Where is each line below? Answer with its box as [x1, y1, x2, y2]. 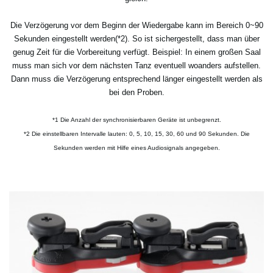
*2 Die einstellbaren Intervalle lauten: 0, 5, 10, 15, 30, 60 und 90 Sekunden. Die [23, 130, 250, 137]
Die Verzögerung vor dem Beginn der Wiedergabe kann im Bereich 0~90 [10, 20, 263, 30]
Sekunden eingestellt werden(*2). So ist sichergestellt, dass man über [13, 34, 260, 43]
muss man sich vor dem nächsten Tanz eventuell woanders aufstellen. [12, 60, 261, 70]
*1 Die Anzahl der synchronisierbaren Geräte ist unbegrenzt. [52, 116, 221, 123]
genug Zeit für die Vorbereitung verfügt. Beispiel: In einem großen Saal [12, 47, 261, 57]
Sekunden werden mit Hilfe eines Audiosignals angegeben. [53, 144, 220, 151]
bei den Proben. [108, 87, 165, 97]
